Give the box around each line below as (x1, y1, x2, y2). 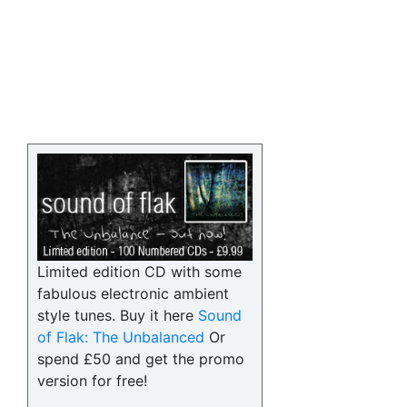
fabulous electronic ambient (37, 284, 229, 303)
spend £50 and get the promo (37, 350, 244, 369)
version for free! (37, 372, 147, 391)
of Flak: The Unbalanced (37, 328, 204, 347)
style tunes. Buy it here (37, 306, 198, 325)
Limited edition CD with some (37, 263, 242, 282)
